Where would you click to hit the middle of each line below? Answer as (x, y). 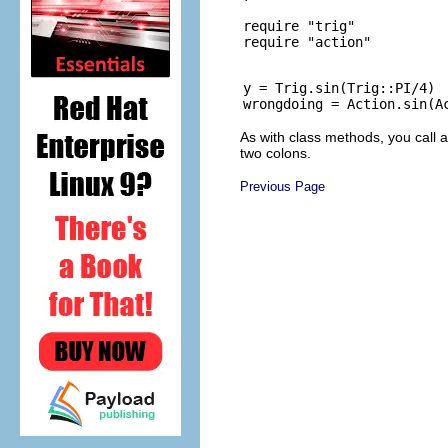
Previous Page (282, 186)
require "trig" (299, 25)
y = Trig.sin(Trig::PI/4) (339, 87)
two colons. (275, 152)
